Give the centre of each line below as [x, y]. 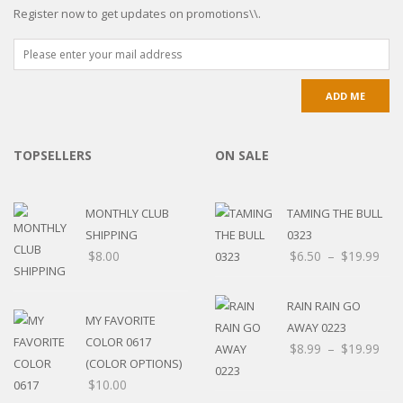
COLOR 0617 [118, 341]
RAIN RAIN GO [324, 305]
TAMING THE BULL [335, 213]
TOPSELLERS [53, 155]
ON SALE [242, 155]
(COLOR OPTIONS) [134, 363]
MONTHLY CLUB [127, 213]
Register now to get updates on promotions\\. [137, 13]
